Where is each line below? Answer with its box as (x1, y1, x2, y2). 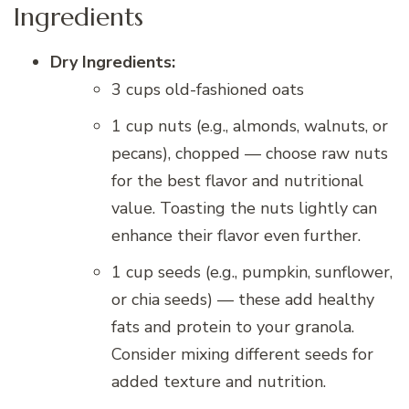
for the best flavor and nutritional (111, 170, 363, 193)
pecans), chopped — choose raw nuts (111, 142, 388, 165)
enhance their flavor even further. (111, 225, 361, 247)
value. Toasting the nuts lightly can (111, 197, 377, 220)
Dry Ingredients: (50, 51, 175, 74)
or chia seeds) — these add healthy (111, 288, 374, 311)
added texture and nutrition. (111, 371, 326, 393)
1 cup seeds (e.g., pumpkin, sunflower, (111, 261, 393, 284)
